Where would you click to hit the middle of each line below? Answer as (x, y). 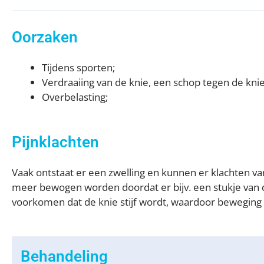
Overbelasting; (75, 97)
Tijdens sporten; (78, 67)
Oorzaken (45, 37)
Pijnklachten (55, 142)
